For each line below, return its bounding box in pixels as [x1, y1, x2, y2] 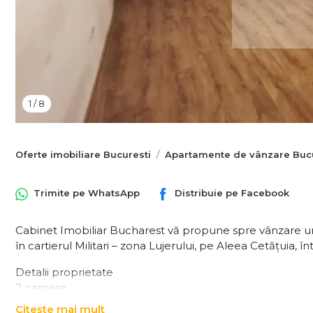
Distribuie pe [175, 187, 241, 199]
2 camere [15, 280, 66, 294]
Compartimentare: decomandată [15, 296, 193, 310]
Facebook [241, 187, 289, 199]
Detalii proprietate [15, 265, 113, 279]
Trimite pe [34, 187, 88, 199]
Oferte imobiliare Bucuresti [15, 149, 151, 161]
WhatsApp [88, 187, 140, 199]
